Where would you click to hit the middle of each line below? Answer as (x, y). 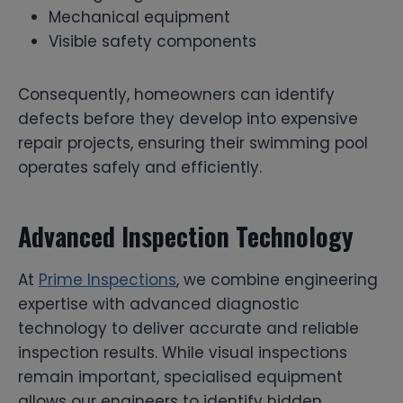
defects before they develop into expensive (188, 118)
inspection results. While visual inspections (183, 352)
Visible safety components (152, 41)
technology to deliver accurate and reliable (188, 328)
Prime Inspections (107, 279)
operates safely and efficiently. (140, 167)
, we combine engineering (277, 279)
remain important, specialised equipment (180, 376)
